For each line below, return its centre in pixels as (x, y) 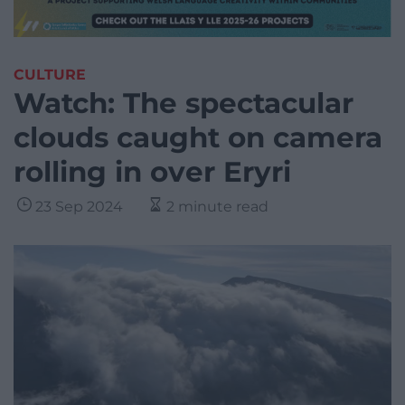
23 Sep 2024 (79, 207)
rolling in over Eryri (152, 172)
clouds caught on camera (198, 138)
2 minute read (217, 207)
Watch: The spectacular (184, 104)
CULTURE (50, 75)
